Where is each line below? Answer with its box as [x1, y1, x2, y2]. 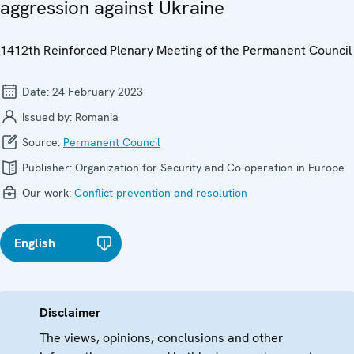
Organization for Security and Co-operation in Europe [75, 160, 345, 175]
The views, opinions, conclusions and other [40, 329, 284, 346]
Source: [19, 134, 63, 149]
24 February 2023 [52, 84, 143, 99]
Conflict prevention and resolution [74, 185, 247, 200]
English [14, 234, 55, 251]
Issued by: [19, 109, 75, 124]
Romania [75, 109, 119, 124]
